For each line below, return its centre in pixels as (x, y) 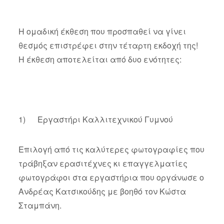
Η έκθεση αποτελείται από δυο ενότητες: (100, 59)
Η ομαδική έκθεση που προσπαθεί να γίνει (102, 31)
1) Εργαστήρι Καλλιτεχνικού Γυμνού (95, 119)
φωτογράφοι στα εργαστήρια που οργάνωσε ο (111, 177)
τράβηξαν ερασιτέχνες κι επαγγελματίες (103, 163)
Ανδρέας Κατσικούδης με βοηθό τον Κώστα (102, 191)
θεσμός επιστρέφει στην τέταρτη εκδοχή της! (108, 45)
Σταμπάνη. (40, 205)
